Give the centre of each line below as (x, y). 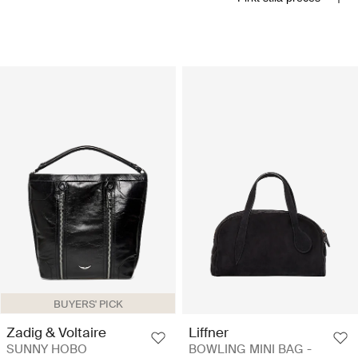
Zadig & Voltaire (56, 332)
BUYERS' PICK (88, 304)
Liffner (209, 332)
